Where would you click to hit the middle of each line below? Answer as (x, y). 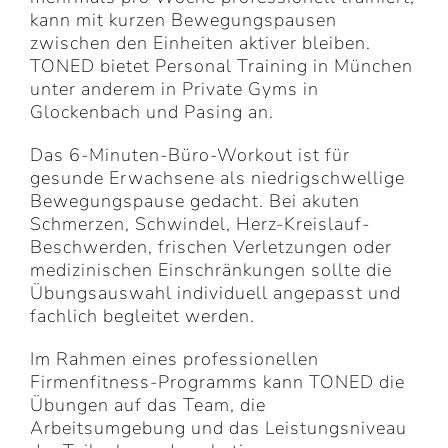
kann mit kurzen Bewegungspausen (183, 20)
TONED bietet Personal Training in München (221, 66)
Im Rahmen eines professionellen (174, 359)
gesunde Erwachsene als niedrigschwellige (217, 178)
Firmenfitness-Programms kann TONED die (217, 382)
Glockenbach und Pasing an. (152, 112)
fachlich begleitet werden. (142, 316)
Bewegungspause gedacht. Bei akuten (195, 201)
